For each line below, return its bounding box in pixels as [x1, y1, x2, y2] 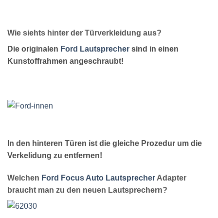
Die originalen [7, 44, 60, 53]
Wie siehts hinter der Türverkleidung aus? [7, 28, 162, 37]
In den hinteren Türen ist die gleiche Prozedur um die [7, 139, 202, 148]
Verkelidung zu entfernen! [7, 151, 102, 160]
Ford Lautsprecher [60, 44, 129, 53]
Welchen [7, 174, 41, 182]
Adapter [155, 174, 186, 182]
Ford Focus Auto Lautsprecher [41, 174, 155, 182]
